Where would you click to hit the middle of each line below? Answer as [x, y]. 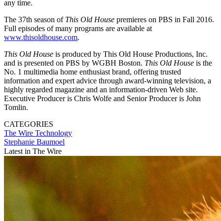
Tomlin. [16, 107]
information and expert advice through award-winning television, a [108, 80]
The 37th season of [35, 19]
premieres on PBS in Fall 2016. [165, 19]
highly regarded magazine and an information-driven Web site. [101, 89]
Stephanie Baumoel [34, 142]
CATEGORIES [29, 124]
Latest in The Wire [33, 151]
